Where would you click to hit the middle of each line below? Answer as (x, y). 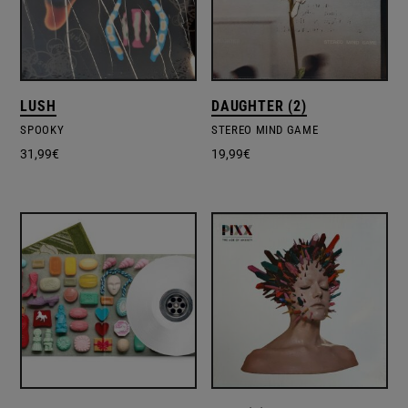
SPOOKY (42, 130)
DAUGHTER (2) (259, 107)
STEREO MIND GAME (265, 130)
